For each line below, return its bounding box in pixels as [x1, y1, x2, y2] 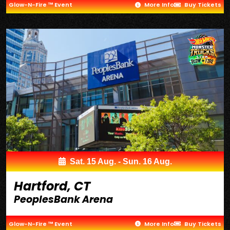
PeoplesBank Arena [14, 192, 113, 206]
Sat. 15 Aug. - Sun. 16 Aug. [67, 157, 172, 166]
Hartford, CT [14, 177, 90, 195]
